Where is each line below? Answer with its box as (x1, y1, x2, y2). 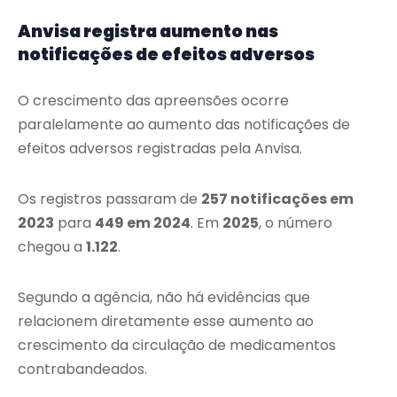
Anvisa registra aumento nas (18, 19, 278, 44)
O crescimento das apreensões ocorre (18, 90, 289, 112)
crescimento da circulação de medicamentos (18, 335, 336, 356)
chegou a (18, 237, 86, 258)
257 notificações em (201, 189, 354, 210)
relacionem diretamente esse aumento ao (18, 311, 314, 332)
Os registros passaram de (18, 189, 201, 210)
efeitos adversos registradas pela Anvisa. (18, 138, 302, 160)
